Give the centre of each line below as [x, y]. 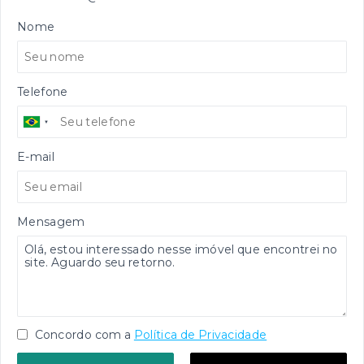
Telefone [43, 92]
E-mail [36, 157]
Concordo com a [82, 335]
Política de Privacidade [200, 335]
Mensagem [51, 222]
